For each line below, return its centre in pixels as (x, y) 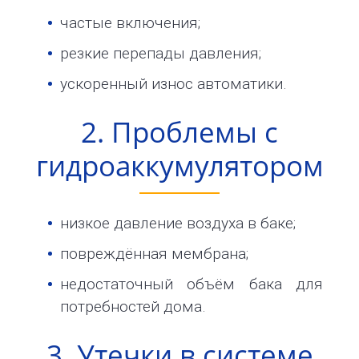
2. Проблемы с (179, 131)
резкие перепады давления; (161, 54)
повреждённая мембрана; (154, 254)
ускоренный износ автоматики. (173, 84)
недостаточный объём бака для (192, 284)
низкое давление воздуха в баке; (178, 224)
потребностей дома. (133, 307)
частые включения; (130, 23)
